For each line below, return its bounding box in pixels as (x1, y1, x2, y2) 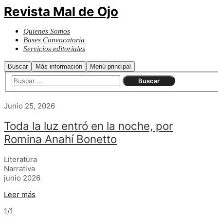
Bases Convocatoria (23, 36, 85, 44)
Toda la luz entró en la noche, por (4, 119, 173, 133)
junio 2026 (4, 173, 40, 182)
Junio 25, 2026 (4, 101, 55, 110)
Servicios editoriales (23, 45, 85, 53)
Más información (36, 63, 82, 70)
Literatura (4, 154, 37, 164)
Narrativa (4, 163, 35, 173)
